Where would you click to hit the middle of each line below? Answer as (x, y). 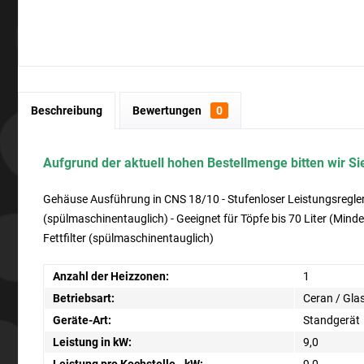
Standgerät (331, 320)
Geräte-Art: (82, 320)
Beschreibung (67, 110)
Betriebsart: (84, 298)
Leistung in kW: (92, 342)
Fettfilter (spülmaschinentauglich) (128, 238)
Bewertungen (168, 110)
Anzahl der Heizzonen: (111, 276)
